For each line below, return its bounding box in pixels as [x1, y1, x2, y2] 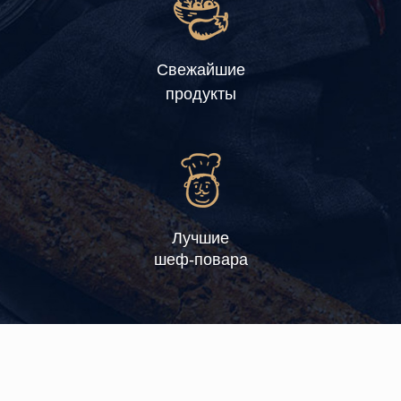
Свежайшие [156, 60, 245, 79]
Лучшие [172, 228, 229, 247]
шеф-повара [153, 250, 248, 269]
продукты [165, 84, 236, 103]
